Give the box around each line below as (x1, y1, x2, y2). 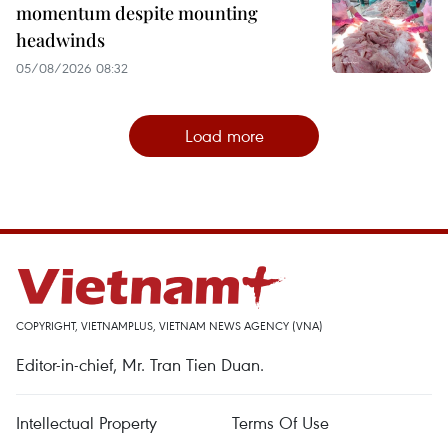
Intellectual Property (16, 411, 157, 435)
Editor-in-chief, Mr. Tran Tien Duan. (16, 353, 264, 377)
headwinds (16, 28, 105, 53)
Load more (184, 124, 264, 148)
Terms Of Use (232, 411, 329, 435)
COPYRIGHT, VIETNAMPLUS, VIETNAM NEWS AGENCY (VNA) (16, 318, 323, 334)
